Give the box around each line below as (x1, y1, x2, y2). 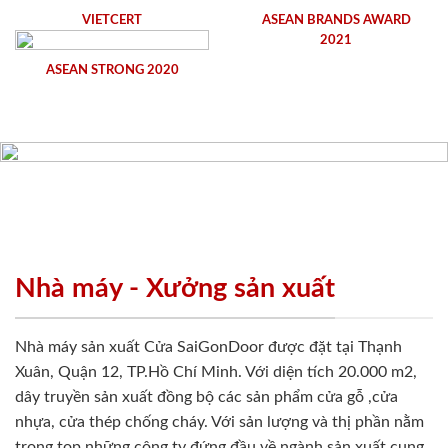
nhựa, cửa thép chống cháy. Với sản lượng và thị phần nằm (15, 414, 424, 431)
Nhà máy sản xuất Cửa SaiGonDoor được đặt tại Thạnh (15, 339, 402, 356)
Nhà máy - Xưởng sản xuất (15, 274, 335, 302)
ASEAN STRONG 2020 (45, 64, 179, 77)
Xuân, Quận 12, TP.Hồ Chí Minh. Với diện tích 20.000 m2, (15, 364, 417, 381)
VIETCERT (82, 14, 142, 27)
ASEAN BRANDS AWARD (261, 14, 411, 27)
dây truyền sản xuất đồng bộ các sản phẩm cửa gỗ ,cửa (15, 389, 398, 406)
